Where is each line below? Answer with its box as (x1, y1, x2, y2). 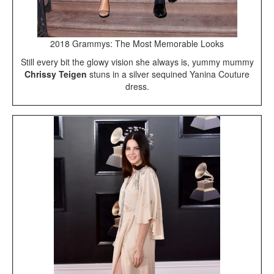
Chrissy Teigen (24, 68, 87, 81)
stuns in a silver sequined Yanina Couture (87, 68, 250, 81)
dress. (125, 80, 149, 93)
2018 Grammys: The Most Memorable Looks (50, 37, 224, 50)
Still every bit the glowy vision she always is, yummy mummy (20, 56, 254, 68)
